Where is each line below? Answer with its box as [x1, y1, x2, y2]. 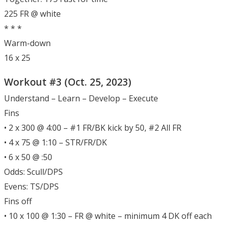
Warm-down [4, 37, 51, 49]
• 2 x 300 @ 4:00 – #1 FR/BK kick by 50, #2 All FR [4, 122, 181, 133]
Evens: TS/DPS [4, 180, 59, 192]
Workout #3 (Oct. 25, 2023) [4, 74, 131, 89]
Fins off [4, 195, 32, 207]
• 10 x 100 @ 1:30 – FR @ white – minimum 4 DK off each [4, 210, 212, 221]
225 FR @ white [4, 8, 61, 19]
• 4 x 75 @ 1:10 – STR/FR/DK [4, 136, 107, 148]
